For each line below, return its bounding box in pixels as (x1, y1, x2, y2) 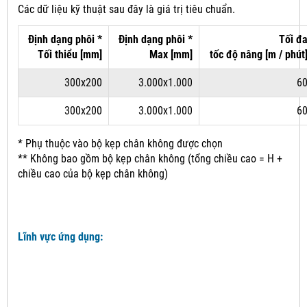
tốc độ (210, 48, 241, 62)
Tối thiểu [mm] (38, 48, 102, 62)
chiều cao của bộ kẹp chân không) (18, 167, 168, 181)
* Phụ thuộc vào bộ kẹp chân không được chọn (18, 137, 223, 151)
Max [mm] (149, 48, 193, 62)
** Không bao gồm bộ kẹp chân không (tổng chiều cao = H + (18, 152, 282, 166)
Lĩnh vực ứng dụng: (18, 230, 103, 244)
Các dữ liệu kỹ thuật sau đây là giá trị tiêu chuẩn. (18, 3, 235, 16)
